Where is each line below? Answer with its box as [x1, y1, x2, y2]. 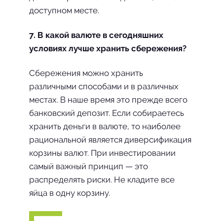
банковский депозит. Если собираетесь [29, 108, 184, 118]
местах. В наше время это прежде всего [29, 95, 187, 105]
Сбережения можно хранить [29, 68, 143, 78]
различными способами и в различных [29, 81, 179, 91]
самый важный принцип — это [29, 161, 148, 171]
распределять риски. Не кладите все [29, 175, 175, 184]
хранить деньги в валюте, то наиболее [29, 121, 181, 131]
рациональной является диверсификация [29, 135, 191, 145]
